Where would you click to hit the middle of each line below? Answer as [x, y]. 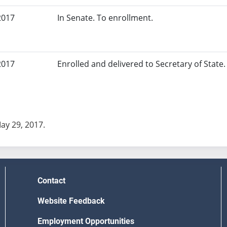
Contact [51, 181]
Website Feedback [71, 201]
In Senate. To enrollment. [105, 18]
